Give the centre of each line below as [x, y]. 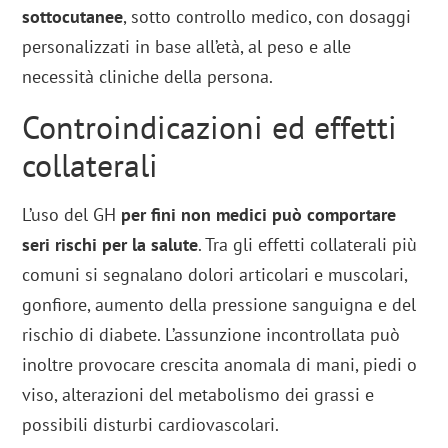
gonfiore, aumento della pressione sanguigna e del [219, 304]
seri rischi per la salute [110, 244]
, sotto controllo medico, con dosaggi [267, 16]
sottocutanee [73, 16]
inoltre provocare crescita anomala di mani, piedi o [220, 364]
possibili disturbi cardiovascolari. [151, 424]
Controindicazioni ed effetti [210, 126]
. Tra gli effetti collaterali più [308, 244]
